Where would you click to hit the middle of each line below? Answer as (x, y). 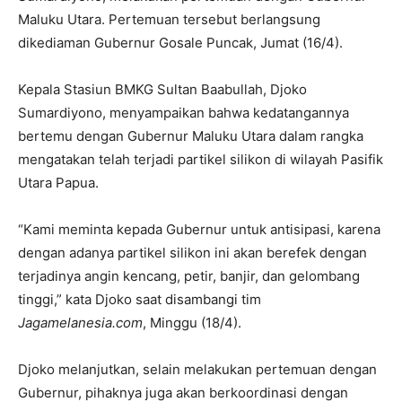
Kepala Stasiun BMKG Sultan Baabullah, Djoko (162, 90)
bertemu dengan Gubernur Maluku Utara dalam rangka (191, 136)
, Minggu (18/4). (192, 323)
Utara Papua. (58, 183)
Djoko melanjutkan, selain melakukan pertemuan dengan (197, 370)
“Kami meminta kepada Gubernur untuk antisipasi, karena (199, 230)
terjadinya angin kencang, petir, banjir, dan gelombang (189, 276)
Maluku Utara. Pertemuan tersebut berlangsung (169, 20)
